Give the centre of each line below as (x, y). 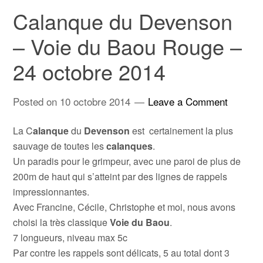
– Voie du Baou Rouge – (128, 46)
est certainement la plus (183, 131)
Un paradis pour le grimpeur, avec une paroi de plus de (127, 161)
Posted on (37, 101)
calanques (130, 146)
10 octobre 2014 (95, 101)
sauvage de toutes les (60, 146)
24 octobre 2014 (90, 71)
